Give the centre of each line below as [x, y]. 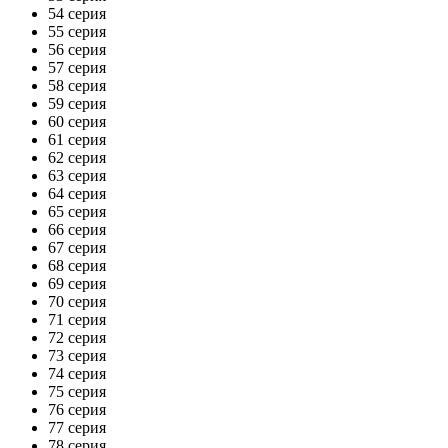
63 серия [77, 175]
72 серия [77, 337]
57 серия [77, 67]
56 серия [77, 49]
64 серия [77, 193]
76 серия [77, 409]
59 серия [77, 103]
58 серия [77, 85]
